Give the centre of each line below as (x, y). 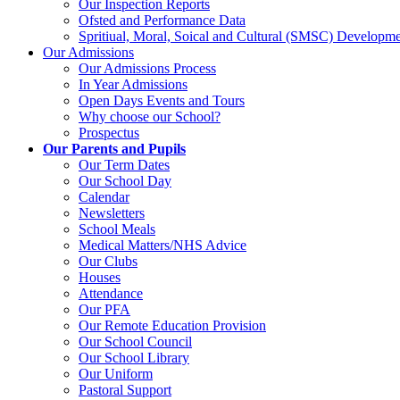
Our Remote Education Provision (172, 325)
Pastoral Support (125, 389)
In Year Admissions (133, 84)
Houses (100, 277)
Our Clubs (108, 261)
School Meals (117, 229)
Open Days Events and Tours (162, 100)
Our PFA (104, 309)
